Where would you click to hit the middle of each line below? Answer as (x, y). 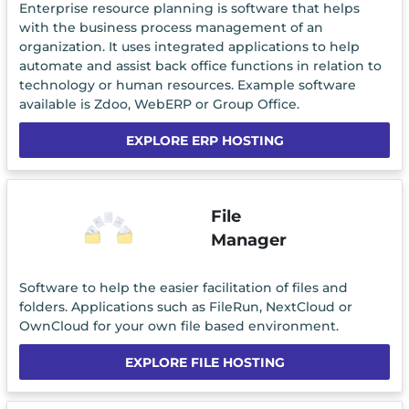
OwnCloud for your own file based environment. (178, 325)
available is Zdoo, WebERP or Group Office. (159, 105)
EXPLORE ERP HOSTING (204, 141)
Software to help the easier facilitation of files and (183, 287)
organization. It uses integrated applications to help (189, 47)
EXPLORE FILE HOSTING (204, 362)
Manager (248, 239)
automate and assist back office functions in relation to (200, 66)
